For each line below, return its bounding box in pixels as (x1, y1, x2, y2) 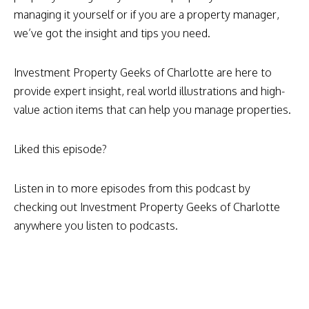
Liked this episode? (14, 141, 107, 156)
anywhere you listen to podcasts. (14, 218, 178, 232)
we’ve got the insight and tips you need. (14, 26, 210, 40)
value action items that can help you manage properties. (14, 102, 291, 117)
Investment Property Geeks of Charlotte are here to (14, 65, 272, 79)
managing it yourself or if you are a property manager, (14, 7, 279, 21)
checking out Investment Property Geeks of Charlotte (14, 199, 280, 214)
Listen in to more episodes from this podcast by (14, 181, 250, 195)
